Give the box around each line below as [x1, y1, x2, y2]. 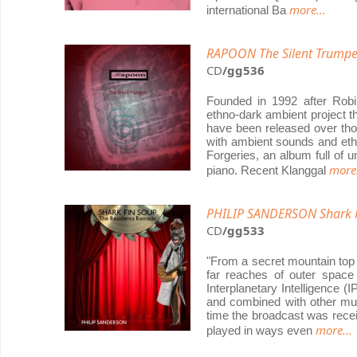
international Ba [206, 3, 289, 17]
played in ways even [206, 324, 316, 337]
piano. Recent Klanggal [206, 163, 329, 177]
